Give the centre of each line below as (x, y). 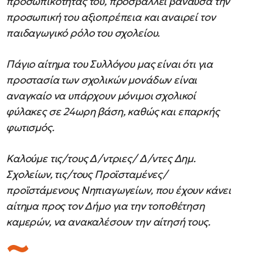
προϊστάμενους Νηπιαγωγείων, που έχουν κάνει (119, 190)
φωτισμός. (30, 127)
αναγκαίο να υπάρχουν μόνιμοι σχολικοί (101, 96)
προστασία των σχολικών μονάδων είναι (102, 80)
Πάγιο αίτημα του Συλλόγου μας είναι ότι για (110, 64)
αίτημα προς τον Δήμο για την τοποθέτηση (105, 206)
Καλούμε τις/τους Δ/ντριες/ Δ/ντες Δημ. (101, 158)
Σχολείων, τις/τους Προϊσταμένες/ (87, 174)
